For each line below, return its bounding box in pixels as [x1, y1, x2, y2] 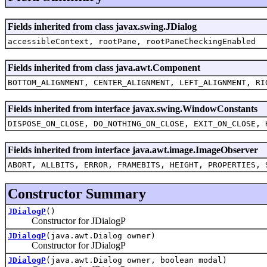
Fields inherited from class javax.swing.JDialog [8, 21, 197, 32]
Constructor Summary [8, 185, 146, 201]
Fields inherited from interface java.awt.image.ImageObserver [8, 144, 258, 155]
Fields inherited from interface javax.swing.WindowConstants [8, 103, 257, 114]
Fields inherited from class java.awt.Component [8, 62, 200, 73]
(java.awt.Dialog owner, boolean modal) [46, 255, 227, 265]
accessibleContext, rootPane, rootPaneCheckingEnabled [8, 36, 256, 46]
